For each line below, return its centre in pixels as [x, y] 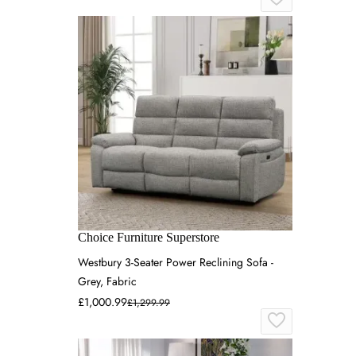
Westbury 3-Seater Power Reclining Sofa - [176, 262]
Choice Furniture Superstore [149, 237]
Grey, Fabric [107, 281]
